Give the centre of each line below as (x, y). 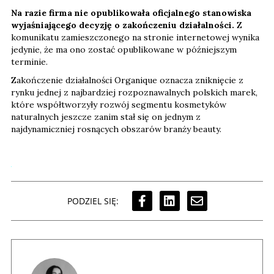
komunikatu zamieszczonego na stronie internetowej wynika (135, 38)
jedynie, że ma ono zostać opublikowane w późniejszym (124, 50)
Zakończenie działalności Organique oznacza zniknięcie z (127, 80)
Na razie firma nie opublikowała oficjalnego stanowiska (131, 13)
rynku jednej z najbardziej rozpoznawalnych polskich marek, (134, 93)
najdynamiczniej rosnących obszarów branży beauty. (117, 129)
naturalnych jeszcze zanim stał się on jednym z (106, 117)
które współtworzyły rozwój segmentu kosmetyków (119, 105)
